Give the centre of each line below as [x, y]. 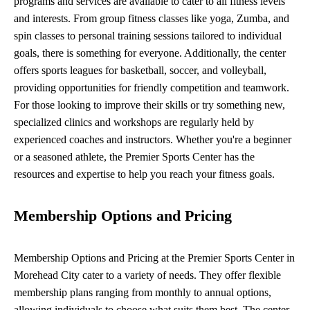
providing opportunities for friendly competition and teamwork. [152, 88]
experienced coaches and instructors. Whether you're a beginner [153, 140]
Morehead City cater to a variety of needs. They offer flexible [147, 275]
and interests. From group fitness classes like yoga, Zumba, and [152, 19]
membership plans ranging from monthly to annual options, [143, 293]
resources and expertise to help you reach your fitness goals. [144, 174]
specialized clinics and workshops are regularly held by [134, 122]
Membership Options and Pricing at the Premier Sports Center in [154, 258]
